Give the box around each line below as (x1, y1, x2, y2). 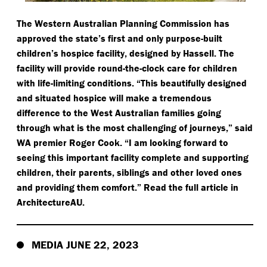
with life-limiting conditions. (17, 77, 136, 89)
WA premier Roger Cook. (17, 136, 125, 149)
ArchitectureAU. (17, 196, 85, 209)
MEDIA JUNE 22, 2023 (32, 238, 139, 252)
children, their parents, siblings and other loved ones (17, 166, 242, 179)
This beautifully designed (141, 77, 247, 89)
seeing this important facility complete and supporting (17, 151, 249, 164)
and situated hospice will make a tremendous (17, 92, 212, 104)
